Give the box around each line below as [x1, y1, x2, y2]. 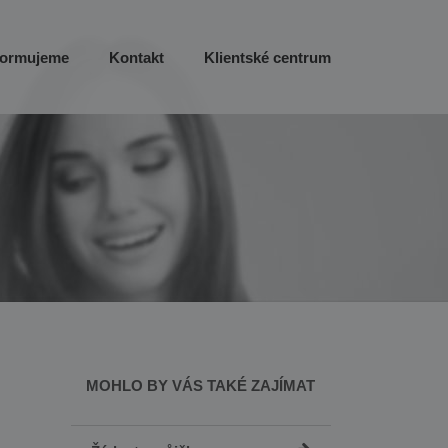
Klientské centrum [203, 48, 331, 66]
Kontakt [108, 48, 164, 66]
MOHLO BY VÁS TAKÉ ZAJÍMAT [86, 377, 316, 394]
